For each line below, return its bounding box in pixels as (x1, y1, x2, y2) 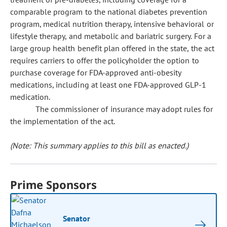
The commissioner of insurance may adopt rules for (35, 104, 213, 114)
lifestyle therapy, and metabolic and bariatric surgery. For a (10, 31, 211, 41)
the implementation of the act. (10, 116, 115, 126)
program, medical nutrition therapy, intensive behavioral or (10, 19, 214, 29)
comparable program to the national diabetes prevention (10, 7, 208, 17)
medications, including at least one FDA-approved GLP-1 (10, 80, 207, 90)
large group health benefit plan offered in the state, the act (10, 43, 214, 53)
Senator (63, 213, 91, 223)
